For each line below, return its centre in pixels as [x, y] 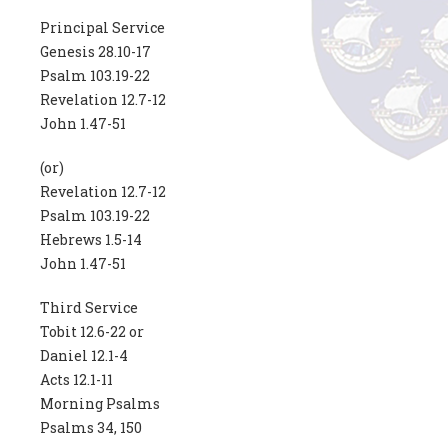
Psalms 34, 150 [91, 428]
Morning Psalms [100, 404]
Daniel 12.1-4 [84, 356]
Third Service [89, 308]
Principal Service [103, 28]
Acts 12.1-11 [77, 380]
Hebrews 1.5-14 [91, 240]
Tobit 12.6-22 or [92, 332]
